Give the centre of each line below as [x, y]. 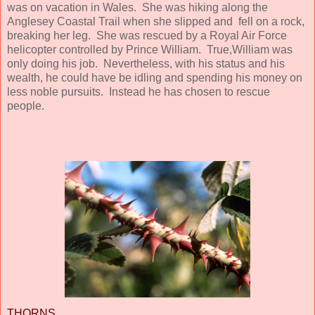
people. [26, 105]
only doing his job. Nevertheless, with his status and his [146, 63]
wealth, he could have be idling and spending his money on [155, 77]
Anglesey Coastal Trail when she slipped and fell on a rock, [156, 21]
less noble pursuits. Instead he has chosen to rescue [139, 91]
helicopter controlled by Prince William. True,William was [150, 49]
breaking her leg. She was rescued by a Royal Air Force [147, 35]
